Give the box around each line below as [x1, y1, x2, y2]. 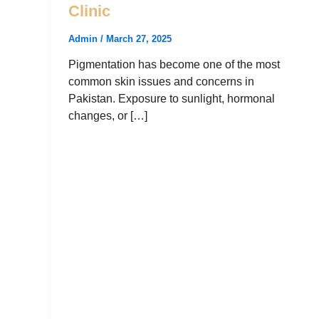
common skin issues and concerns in [68, 75, 254, 88]
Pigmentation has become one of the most [68, 58, 280, 71]
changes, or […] [68, 110, 147, 122]
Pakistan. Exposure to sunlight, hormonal [68, 93, 275, 105]
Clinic [68, 2, 110, 21]
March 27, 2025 [106, 33, 172, 44]
